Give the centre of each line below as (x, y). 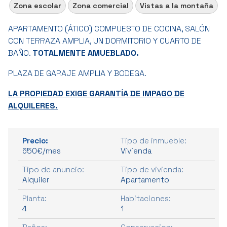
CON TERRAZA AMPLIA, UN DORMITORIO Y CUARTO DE (105, 41)
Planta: (34, 198)
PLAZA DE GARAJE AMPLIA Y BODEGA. (77, 73)
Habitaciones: (146, 198)
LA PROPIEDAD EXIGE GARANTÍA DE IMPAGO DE (96, 93)
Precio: (35, 140)
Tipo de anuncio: (53, 169)
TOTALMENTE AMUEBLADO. (87, 53)
